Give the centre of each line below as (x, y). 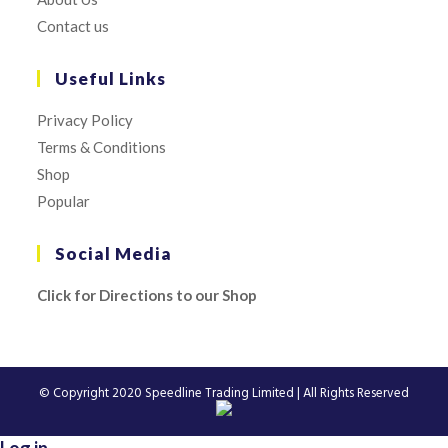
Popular (64, 201)
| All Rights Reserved (351, 393)
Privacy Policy (85, 120)
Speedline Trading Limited (219, 393)
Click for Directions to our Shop (147, 295)
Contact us (73, 26)
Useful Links (111, 78)
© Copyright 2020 (92, 393)
